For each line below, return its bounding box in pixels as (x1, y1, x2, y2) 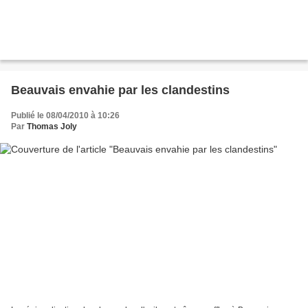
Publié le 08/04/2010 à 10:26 (11, 110, 120, 120)
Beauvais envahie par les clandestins (11, 82, 230, 97)
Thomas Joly (27, 121, 77, 131)
